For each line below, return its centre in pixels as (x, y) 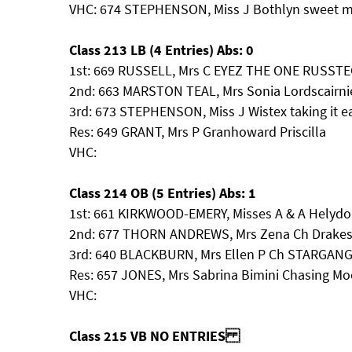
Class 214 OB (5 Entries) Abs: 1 (163, 193)
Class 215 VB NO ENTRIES (154, 336)
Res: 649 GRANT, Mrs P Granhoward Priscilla (198, 132)
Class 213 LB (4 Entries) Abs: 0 (161, 50)
